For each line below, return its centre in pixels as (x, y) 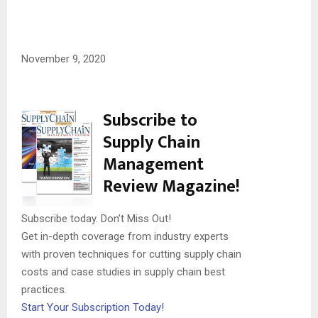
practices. (44, 289)
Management (153, 164)
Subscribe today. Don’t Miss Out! (96, 218)
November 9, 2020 (64, 59)
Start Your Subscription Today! (93, 307)
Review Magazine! (171, 186)
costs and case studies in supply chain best (123, 272)
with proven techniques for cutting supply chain (131, 254)
